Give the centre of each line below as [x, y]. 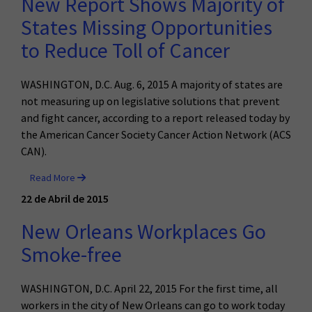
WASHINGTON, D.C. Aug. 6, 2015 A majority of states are [152, 85]
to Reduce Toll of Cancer [125, 51]
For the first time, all [228, 289]
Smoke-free [71, 255]
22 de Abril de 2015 [65, 198]
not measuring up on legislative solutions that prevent [150, 101]
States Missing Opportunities [147, 28]
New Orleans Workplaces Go [143, 232]
